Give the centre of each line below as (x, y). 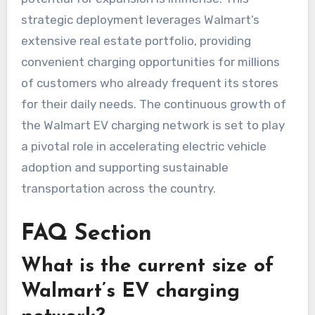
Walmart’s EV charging (130, 291)
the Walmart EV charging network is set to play (153, 126)
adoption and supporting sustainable (124, 168)
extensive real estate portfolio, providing (136, 41)
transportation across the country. (118, 189)
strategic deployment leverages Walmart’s (140, 20)
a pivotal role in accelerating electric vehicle (143, 147)
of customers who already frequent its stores (149, 83)
